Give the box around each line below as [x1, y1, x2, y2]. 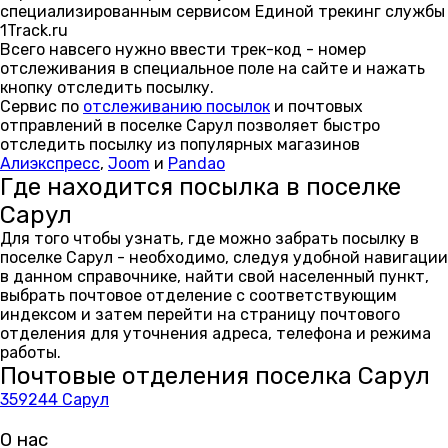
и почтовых [270, 97, 363, 116]
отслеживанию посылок [83, 97, 270, 116]
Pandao [168, 154, 225, 173]
